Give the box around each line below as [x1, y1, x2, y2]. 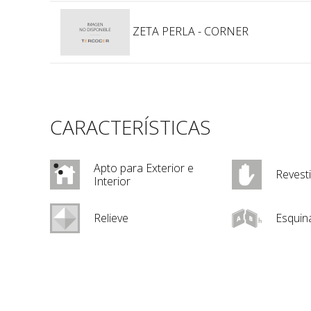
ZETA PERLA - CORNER [130, 23, 249, 39]
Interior [94, 173, 131, 189]
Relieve [94, 210, 128, 226]
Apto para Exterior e [94, 160, 194, 176]
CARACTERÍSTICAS [50, 114, 211, 141]
